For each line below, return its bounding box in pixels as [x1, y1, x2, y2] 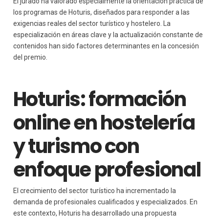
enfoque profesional [13, 155, 201, 183]
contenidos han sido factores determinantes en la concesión [13, 42, 199, 50]
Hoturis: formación [13, 85, 186, 113]
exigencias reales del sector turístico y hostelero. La [13, 19, 171, 27]
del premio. [13, 53, 47, 61]
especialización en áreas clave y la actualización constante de [13, 30, 203, 39]
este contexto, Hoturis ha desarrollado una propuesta [13, 209, 176, 217]
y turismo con [13, 132, 139, 160]
